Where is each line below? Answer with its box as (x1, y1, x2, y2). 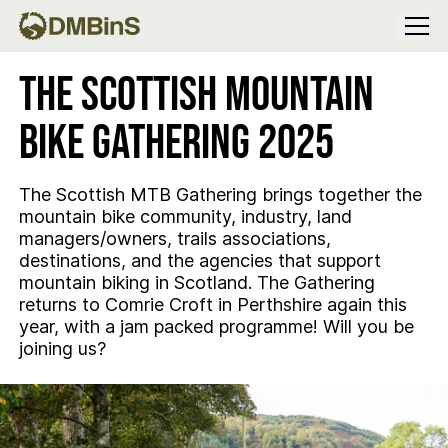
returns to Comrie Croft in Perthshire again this (18, 294, 407, 315)
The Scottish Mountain (18, 67, 374, 124)
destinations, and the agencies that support (18, 250, 381, 271)
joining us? (18, 338, 106, 359)
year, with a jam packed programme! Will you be (18, 316, 414, 337)
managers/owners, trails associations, (18, 228, 331, 249)
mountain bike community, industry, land (18, 206, 352, 227)
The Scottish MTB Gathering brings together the (18, 184, 422, 205)
